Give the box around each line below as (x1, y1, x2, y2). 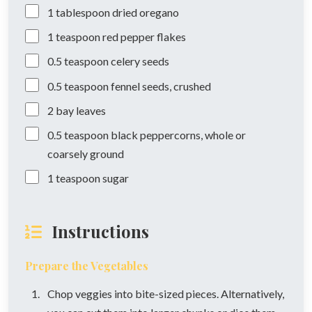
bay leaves (56, 103, 106, 117)
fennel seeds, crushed (111, 79, 211, 93)
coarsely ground (47, 146, 124, 160)
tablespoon (56, 6, 110, 19)
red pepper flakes (102, 30, 186, 44)
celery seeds (111, 54, 169, 68)
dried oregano (112, 6, 179, 19)
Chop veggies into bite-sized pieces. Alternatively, (47, 287, 284, 301)
